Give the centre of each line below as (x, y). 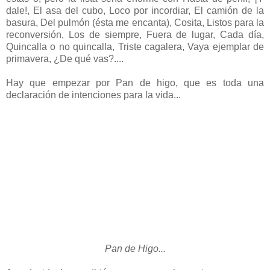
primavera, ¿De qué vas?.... (65, 58)
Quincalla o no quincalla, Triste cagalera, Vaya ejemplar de (135, 46)
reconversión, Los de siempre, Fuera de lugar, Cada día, (135, 34)
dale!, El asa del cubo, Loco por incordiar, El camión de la (135, 10)
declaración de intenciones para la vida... (93, 95)
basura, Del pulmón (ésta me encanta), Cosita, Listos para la (135, 22)
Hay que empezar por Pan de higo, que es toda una (135, 83)
